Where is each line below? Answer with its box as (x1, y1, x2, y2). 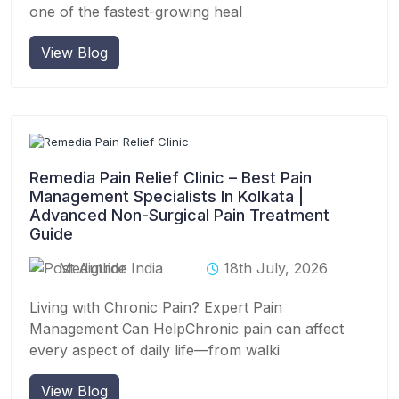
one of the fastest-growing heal (29, 3, 242, 20)
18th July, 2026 (224, 259, 328, 277)
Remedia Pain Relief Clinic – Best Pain (29, 168, 312, 187)
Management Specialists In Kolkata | (29, 187, 304, 206)
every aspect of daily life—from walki (29, 341, 280, 359)
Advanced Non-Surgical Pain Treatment (29, 206, 330, 224)
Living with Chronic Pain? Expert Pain (29, 298, 282, 316)
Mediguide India (59, 259, 163, 277)
